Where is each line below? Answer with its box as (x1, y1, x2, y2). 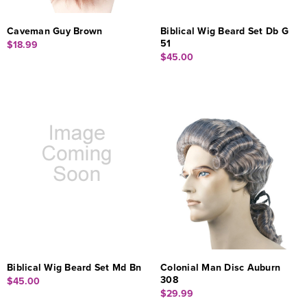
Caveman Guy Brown (7, 25, 103, 37)
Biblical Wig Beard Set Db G (160, 25, 288, 37)
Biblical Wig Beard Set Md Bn (7, 261, 141, 273)
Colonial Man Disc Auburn (160, 261, 280, 273)
